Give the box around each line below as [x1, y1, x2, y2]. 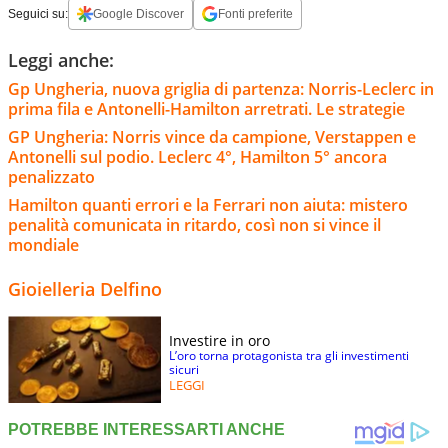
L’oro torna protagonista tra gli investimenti [169, 347, 409, 365]
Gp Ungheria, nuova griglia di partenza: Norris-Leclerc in [8, 78, 434, 101]
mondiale [8, 234, 79, 257]
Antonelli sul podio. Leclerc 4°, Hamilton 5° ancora [8, 146, 387, 169]
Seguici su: [8, 7, 68, 22]
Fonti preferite [218, 7, 293, 22]
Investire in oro [169, 331, 270, 351]
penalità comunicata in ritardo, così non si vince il [8, 214, 381, 237]
